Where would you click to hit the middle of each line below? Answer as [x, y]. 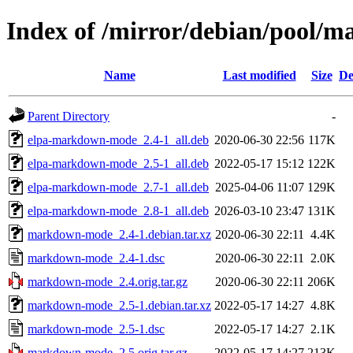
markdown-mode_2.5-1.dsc [96, 329]
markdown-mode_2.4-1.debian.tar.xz [119, 234]
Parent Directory [69, 116]
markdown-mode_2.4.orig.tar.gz [108, 281]
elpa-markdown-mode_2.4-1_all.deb [118, 139]
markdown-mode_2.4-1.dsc [96, 258]
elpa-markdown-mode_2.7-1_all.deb [118, 187]
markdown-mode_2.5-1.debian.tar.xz [119, 305]
